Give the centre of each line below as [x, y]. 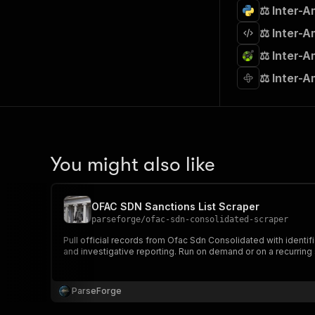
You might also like [133, 165]
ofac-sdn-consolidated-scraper [217, 219]
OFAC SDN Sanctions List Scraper [175, 206]
